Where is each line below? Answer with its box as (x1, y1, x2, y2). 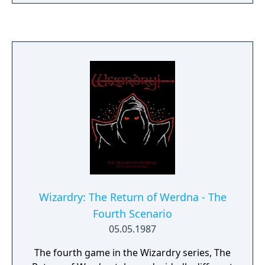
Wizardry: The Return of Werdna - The (38, 190, 227, 204)
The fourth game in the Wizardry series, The (34, 246, 231, 259)
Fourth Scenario (93, 206, 172, 221)
